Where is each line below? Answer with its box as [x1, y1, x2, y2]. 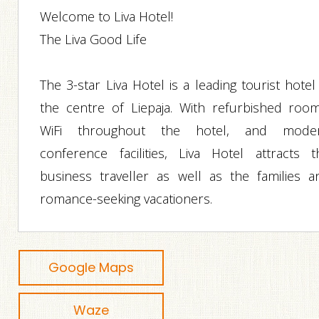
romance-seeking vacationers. [40, 190, 213, 207]
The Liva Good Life [40, 31, 147, 48]
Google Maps [48, 258, 135, 276]
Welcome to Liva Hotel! [40, 8, 174, 25]
